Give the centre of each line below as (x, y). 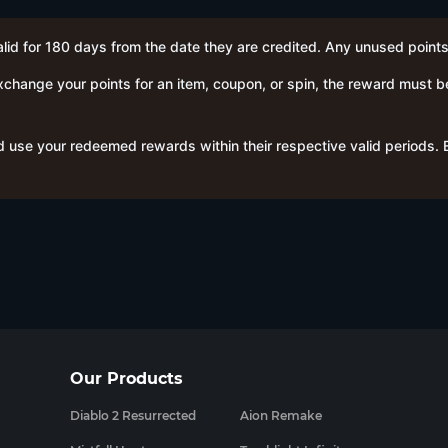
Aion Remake (280, 415)
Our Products (126, 378)
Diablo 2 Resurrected (132, 415)
